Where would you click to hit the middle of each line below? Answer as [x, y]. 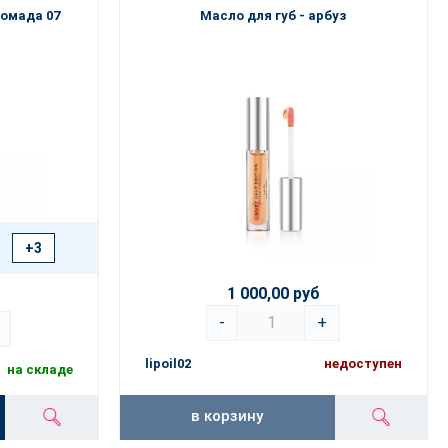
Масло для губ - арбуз [273, 15]
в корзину [227, 415]
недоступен [362, 364]
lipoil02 [167, 364]
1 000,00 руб [273, 294]
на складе [39, 369]
